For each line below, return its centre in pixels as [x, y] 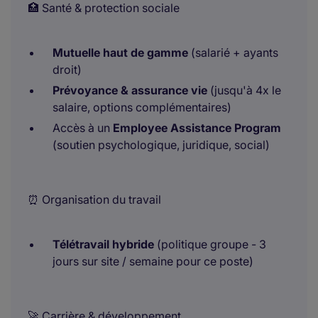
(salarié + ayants [233, 53]
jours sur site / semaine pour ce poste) [153, 261]
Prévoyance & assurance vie [130, 90]
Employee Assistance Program [197, 128]
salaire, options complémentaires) [142, 107]
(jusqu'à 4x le [244, 90]
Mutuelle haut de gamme [120, 53]
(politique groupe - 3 [210, 244]
